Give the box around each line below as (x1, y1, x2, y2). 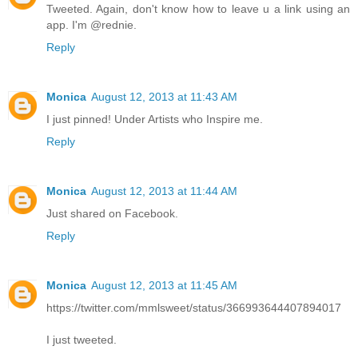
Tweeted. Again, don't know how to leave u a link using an (46, 2, 350, 15)
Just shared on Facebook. (46, 206, 178, 220)
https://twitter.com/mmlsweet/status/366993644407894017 (46, 300, 341, 314)
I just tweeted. (46, 332, 117, 346)
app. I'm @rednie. (46, 18, 137, 31)
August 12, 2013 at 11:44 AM (91, 184, 237, 197)
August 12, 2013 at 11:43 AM (91, 89, 237, 103)
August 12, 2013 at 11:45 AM (91, 278, 237, 292)
